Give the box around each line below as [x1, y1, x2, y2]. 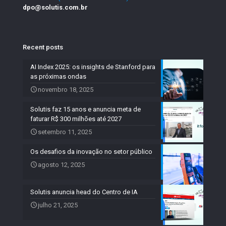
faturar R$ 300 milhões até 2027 [30, 115, 122, 123]
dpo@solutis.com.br [23, 4, 88, 11]
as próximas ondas [30, 73, 86, 80]
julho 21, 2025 [38, 201, 78, 209]
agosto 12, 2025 [38, 161, 85, 168]
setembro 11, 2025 [38, 128, 92, 136]
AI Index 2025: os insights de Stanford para [30, 63, 155, 71]
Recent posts [23, 43, 63, 51]
